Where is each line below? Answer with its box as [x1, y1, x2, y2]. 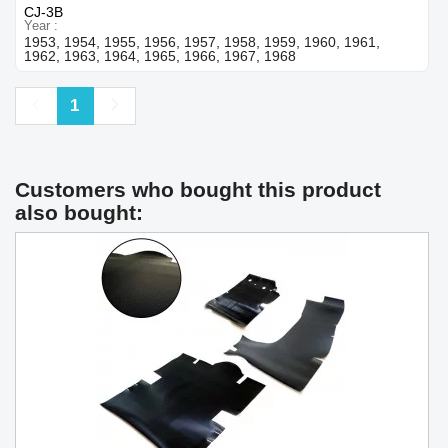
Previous [27, 94, 113, 114]
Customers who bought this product [15, 177, 381, 201]
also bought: [15, 200, 143, 224]
